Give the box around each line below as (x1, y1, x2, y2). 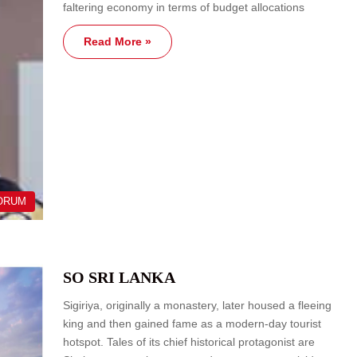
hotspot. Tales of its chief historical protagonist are (63, 335, 315, 349)
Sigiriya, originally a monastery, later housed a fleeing (63, 299, 331, 312)
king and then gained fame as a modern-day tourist (63, 317, 321, 331)
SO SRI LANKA (63, 269, 175, 287)
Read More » (84, 35, 151, 49)
